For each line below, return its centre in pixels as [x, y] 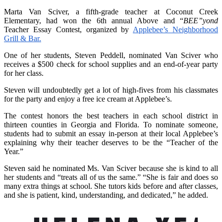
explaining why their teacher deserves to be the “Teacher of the [111, 142]
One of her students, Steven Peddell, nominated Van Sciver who [111, 55]
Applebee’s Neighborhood [176, 29]
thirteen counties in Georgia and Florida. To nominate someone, [111, 124]
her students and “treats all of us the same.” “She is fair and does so [111, 177]
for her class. [24, 73]
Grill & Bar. [23, 38]
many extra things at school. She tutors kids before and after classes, [111, 186]
